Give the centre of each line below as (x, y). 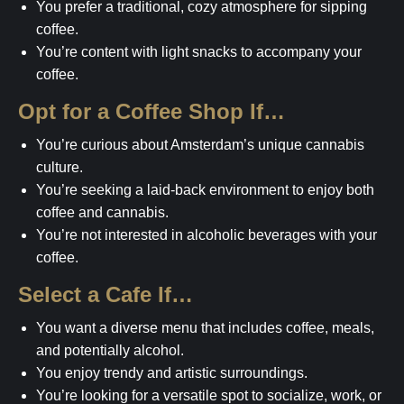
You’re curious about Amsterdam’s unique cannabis (200, 145)
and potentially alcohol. (110, 350)
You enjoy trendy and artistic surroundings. (172, 373)
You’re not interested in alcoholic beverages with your (207, 235)
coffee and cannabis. (102, 212)
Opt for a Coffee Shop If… (160, 111)
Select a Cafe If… (113, 294)
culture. (60, 167)
